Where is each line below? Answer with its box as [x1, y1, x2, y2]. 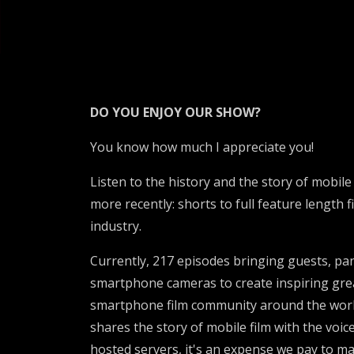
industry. [90, 217, 145, 235]
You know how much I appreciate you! [90, 138, 314, 156]
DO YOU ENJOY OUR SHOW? [90, 104, 261, 121]
